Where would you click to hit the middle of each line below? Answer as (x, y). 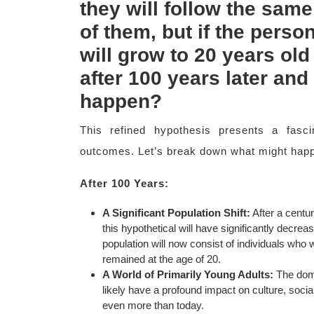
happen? (121, 101)
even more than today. (153, 305)
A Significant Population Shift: (176, 213)
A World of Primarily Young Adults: (188, 274)
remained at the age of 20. (162, 259)
